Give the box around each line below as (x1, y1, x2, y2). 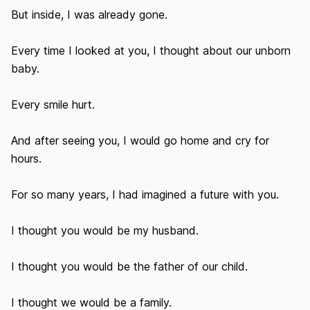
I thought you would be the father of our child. (11, 259, 248, 273)
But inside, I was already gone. (11, 8, 167, 21)
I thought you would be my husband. (11, 224, 199, 237)
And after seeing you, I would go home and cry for (11, 134, 269, 147)
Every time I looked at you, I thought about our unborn (11, 44, 291, 57)
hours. (11, 152, 42, 165)
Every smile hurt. (11, 98, 95, 111)
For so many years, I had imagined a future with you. (11, 188, 279, 201)
